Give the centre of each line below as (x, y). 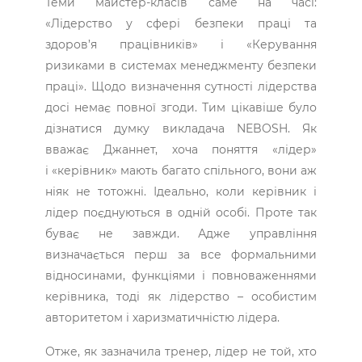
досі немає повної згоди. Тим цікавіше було (181, 108)
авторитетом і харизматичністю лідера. (162, 318)
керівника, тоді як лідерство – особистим (181, 297)
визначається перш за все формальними (181, 255)
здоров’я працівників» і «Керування (181, 45)
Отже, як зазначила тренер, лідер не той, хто (181, 352)
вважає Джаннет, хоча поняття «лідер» (181, 150)
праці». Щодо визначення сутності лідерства (181, 87)
